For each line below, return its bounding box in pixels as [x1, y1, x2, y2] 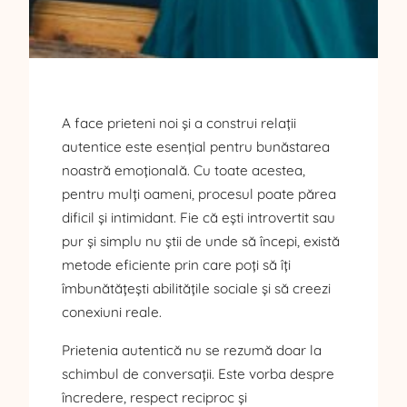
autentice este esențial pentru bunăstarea [62, 138, 330, 156]
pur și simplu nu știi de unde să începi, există [62, 233, 340, 251]
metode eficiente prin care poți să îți [62, 256, 291, 274]
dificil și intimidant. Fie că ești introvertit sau [62, 209, 335, 227]
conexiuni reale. [62, 303, 162, 322]
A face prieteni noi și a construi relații [62, 114, 296, 133]
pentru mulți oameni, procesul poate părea [62, 185, 336, 203]
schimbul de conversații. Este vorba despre [62, 364, 334, 382]
